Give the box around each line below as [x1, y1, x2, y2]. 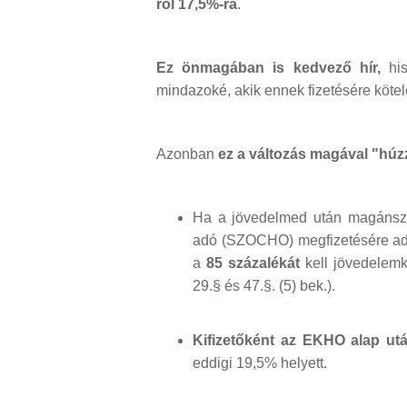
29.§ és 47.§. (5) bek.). [193, 278, 335, 294]
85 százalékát [206, 255, 301, 272]
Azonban [156, 146, 218, 163]
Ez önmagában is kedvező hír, [156, 60, 381, 76]
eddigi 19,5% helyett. [193, 355, 327, 372]
